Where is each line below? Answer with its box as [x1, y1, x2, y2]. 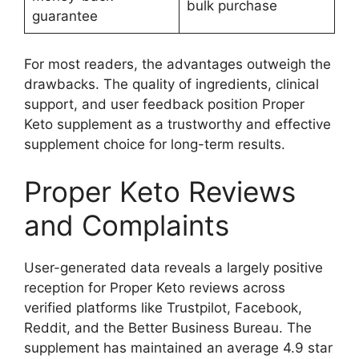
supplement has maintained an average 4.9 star [24, 340, 333, 357]
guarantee [31, 8, 98, 25]
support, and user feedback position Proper [24, 95, 305, 112]
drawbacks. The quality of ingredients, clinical [24, 75, 319, 92]
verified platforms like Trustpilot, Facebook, [24, 300, 302, 317]
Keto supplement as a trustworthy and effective [24, 115, 331, 132]
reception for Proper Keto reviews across [24, 280, 285, 296]
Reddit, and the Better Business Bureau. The [24, 320, 312, 337]
